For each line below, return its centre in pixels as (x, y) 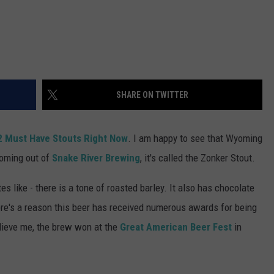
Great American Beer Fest (176, 227)
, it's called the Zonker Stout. (198, 157)
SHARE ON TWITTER (152, 94)
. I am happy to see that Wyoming (195, 138)
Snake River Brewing (96, 157)
